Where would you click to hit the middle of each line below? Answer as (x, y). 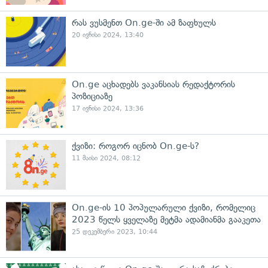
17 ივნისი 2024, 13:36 (108, 109)
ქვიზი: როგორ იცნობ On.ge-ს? (135, 146)
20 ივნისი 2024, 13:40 (108, 35)
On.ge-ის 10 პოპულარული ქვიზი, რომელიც (164, 208)
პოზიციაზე (92, 96)
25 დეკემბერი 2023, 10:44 (115, 232)
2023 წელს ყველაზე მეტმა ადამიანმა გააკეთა (166, 220)
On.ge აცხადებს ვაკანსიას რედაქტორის (153, 84)
